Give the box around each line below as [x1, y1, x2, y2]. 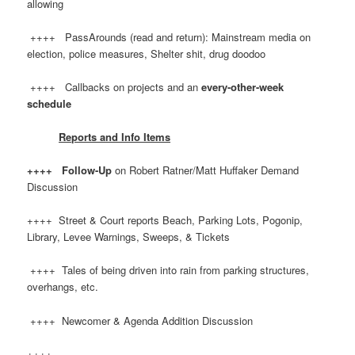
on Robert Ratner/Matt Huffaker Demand [115, 162, 300, 178]
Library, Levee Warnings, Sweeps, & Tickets [27, 229, 231, 245]
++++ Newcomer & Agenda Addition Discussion [27, 312, 254, 328]
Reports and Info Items [59, 129, 171, 145]
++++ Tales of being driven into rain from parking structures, [27, 262, 310, 278]
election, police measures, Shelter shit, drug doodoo [27, 45, 266, 61]
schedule [27, 95, 72, 111]
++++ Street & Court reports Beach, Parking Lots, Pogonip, [27, 212, 303, 228]
